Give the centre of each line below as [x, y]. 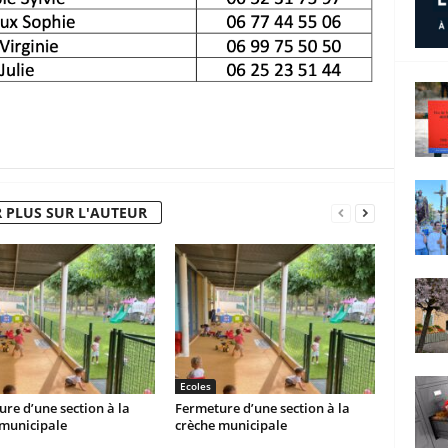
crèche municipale [230, 425]
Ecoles [195, 386]
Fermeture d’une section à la [262, 408]
